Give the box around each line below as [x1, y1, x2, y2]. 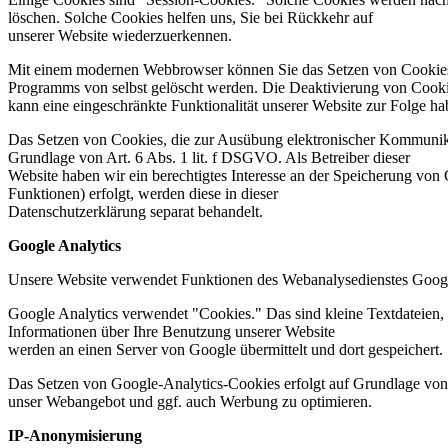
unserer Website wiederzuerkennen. [8, 27, 232, 45]
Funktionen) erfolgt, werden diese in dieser [8, 185, 278, 203]
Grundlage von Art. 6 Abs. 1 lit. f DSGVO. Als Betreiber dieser [8, 149, 410, 167]
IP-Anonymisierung [8, 427, 142, 445]
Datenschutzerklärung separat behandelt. [8, 203, 263, 221]
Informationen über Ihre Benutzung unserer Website [8, 323, 335, 341]
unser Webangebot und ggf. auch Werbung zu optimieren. [8, 393, 372, 411]
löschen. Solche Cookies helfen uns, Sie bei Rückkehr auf [8, 9, 373, 27]
